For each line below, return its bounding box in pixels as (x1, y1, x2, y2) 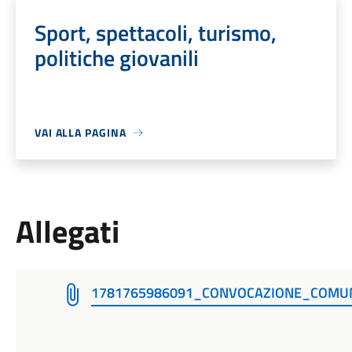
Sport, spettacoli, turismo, (34, 16, 277, 49)
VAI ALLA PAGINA (34, 124, 126, 141)
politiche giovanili (34, 41, 199, 75)
